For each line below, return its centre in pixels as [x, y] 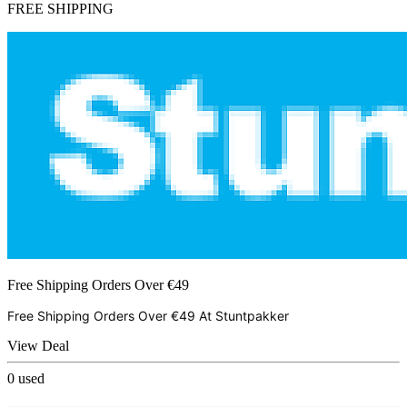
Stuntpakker [252, 316]
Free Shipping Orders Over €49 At [111, 316]
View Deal [38, 346]
